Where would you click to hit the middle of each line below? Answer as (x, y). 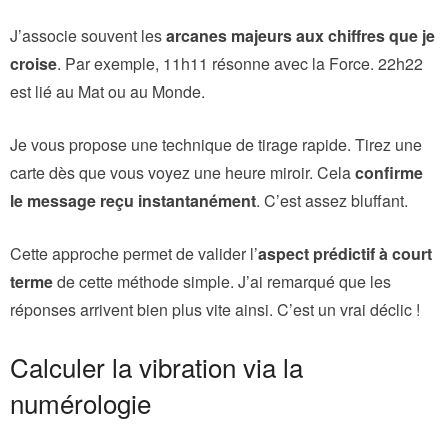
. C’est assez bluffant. (332, 200)
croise (33, 63)
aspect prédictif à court (345, 253)
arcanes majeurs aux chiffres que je (300, 35)
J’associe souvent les (88, 35)
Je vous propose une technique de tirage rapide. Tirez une (216, 144)
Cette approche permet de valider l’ (134, 253)
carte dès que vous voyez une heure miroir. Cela (182, 172)
